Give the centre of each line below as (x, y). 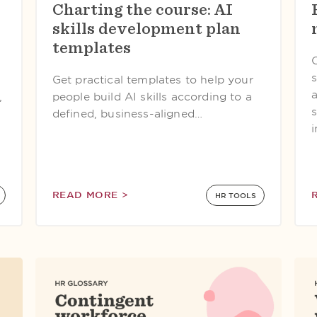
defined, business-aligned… (127, 114)
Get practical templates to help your (152, 80)
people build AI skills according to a (152, 97)
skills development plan (146, 28)
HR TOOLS (235, 195)
